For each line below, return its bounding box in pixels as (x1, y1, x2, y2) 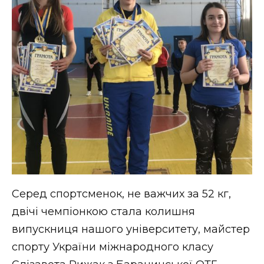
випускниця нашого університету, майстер (12, 223, 250, 236)
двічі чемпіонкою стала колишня (12, 205, 195, 219)
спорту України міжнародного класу (12, 240, 213, 254)
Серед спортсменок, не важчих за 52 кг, (12, 187, 231, 201)
